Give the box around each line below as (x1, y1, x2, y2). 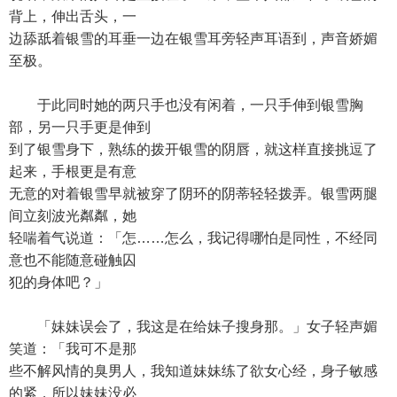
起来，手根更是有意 (9, 164, 136, 179)
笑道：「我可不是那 (9, 341, 136, 356)
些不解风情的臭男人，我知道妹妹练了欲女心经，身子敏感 (9, 363, 378, 378)
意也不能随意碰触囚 (9, 253, 136, 268)
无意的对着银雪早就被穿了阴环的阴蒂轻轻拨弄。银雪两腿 (9, 186, 378, 201)
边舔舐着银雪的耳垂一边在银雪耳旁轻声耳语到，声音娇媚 (9, 31, 378, 46)
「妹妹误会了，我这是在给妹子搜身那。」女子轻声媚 (9, 319, 378, 334)
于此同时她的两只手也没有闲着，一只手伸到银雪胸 (9, 97, 363, 113)
